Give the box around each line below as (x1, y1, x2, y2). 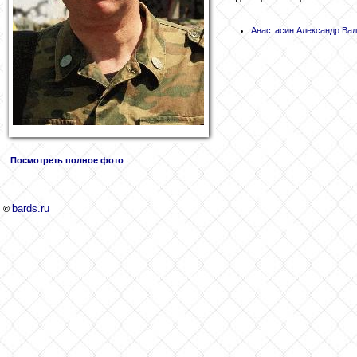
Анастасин (251, 25, 294, 35)
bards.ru (12, 202, 49, 215)
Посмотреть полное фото (10, 155, 124, 166)
